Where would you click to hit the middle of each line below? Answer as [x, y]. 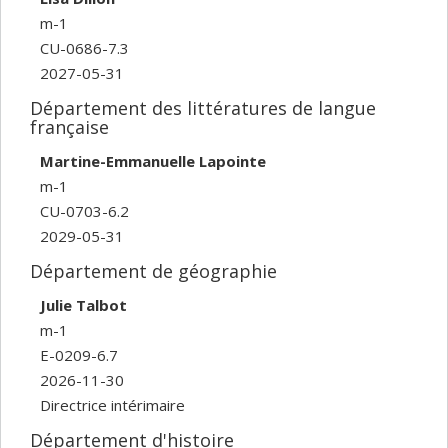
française [69, 126]
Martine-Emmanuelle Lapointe [153, 161]
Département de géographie [153, 270]
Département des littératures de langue [203, 107]
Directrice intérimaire [112, 405]
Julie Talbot [83, 305]
